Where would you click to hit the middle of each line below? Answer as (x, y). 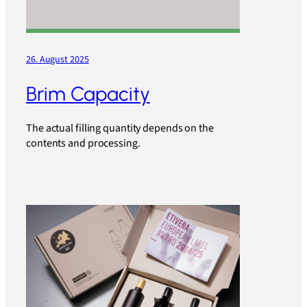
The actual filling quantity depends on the (120, 128)
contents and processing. (83, 144)
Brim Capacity (88, 94)
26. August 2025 (58, 60)
